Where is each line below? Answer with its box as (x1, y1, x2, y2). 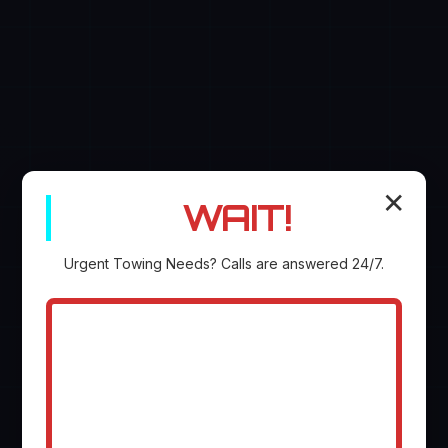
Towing (113, 255, 162, 273)
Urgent (64, 255, 113, 273)
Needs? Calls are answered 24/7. (162, 255, 384, 273)
